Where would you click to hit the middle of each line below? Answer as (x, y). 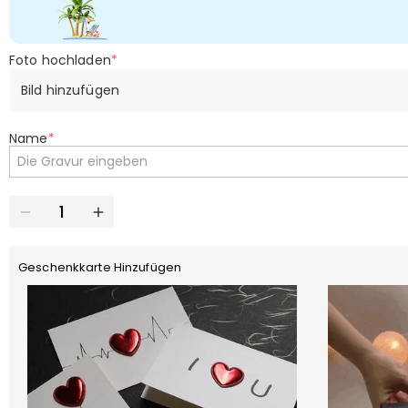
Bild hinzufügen (70, 90)
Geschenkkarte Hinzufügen (100, 267)
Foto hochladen (60, 60)
